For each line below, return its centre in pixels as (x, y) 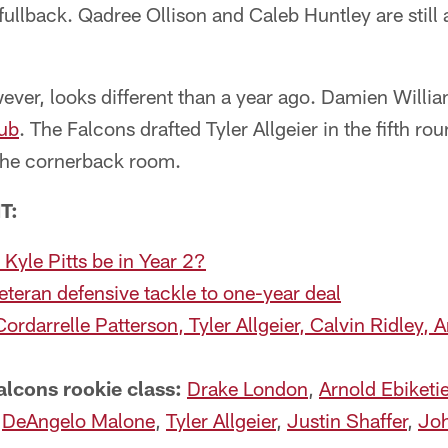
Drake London (247, 388)
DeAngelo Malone (78, 420)
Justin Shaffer (347, 420)
